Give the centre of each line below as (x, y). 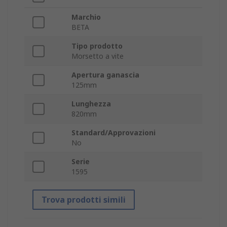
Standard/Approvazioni (113, 133)
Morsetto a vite (98, 56)
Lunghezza (91, 104)
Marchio (86, 17)
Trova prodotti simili (84, 200)
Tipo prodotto (97, 46)
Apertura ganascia (105, 75)
